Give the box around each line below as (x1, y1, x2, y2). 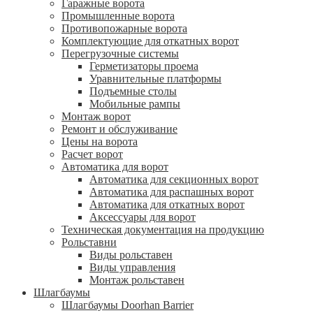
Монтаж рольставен (89, 273, 184, 286)
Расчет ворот (61, 147, 123, 160)
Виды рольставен (89, 248, 173, 261)
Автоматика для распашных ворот (89, 185, 254, 198)
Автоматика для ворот (61, 160, 168, 173)
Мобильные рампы (89, 97, 180, 110)
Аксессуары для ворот (89, 210, 196, 223)
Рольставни (61, 235, 117, 248)
